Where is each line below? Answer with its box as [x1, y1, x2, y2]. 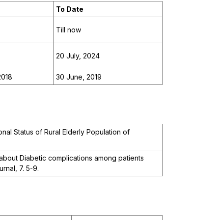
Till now [56, 26, 81, 34]
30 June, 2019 [56, 73, 102, 82]
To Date [56, 5, 83, 14]
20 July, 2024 [56, 52, 100, 60]
